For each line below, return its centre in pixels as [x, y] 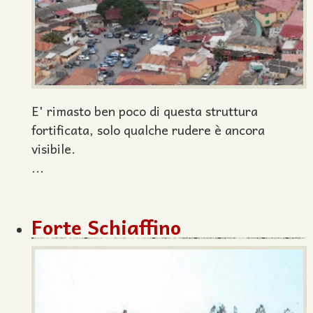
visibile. [53, 148]
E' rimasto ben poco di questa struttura [145, 111]
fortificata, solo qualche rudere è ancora [148, 130]
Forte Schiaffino [106, 227]
